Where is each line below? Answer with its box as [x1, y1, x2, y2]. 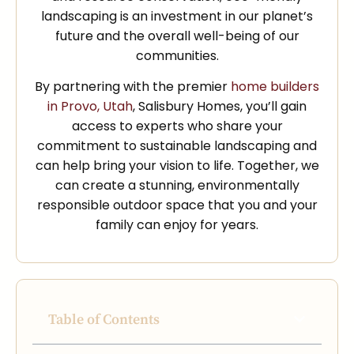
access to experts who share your [71, 117, 283, 136]
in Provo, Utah [47, 97, 133, 116]
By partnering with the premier [35, 77, 231, 96]
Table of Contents [48, 310, 160, 329]
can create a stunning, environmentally [55, 176, 299, 195]
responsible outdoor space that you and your [36, 196, 318, 215]
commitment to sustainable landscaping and [37, 137, 317, 156]
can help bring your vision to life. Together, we [35, 156, 319, 175]
